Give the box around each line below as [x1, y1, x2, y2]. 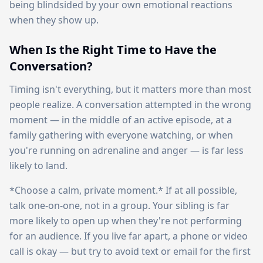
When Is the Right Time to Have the [9, 42, 217, 58]
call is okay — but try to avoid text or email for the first [9, 245, 251, 258]
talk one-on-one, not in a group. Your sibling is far [9, 199, 230, 212]
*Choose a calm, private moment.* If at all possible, [9, 184, 237, 197]
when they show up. [9, 14, 99, 26]
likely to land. [9, 159, 68, 172]
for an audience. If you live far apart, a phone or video [9, 230, 248, 242]
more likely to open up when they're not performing [9, 214, 242, 227]
